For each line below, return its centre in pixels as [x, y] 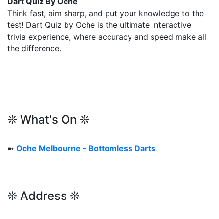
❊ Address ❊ [44, 196]
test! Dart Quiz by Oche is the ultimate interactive [99, 25]
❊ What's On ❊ [48, 119]
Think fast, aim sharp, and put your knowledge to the [106, 13]
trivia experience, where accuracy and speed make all [107, 36]
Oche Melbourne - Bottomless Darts [86, 148]
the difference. [34, 48]
